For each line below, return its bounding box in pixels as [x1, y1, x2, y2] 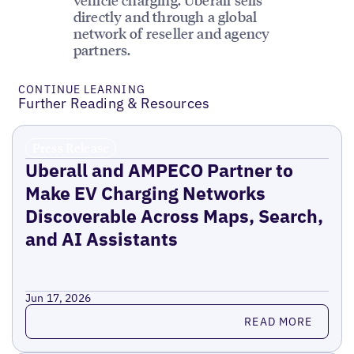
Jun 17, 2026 [24, 291, 92, 306]
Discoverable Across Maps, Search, [24, 204, 323, 228]
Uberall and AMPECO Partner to [24, 158, 293, 183]
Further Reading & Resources [18, 94, 210, 113]
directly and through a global [73, 7, 258, 26]
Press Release [32, 140, 110, 156]
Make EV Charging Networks [24, 181, 265, 205]
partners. [73, 40, 131, 59]
